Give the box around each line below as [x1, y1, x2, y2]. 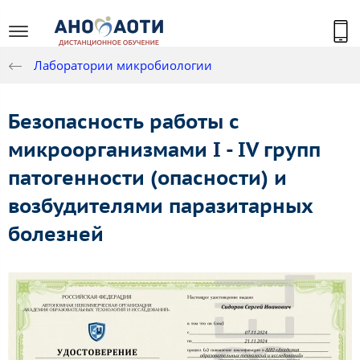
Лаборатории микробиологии [34, 57, 212, 74]
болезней [8, 221, 104, 247]
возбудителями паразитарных [8, 193, 313, 219]
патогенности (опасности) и [8, 165, 287, 191]
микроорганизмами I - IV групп [8, 137, 321, 163]
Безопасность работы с [8, 108, 239, 135]
